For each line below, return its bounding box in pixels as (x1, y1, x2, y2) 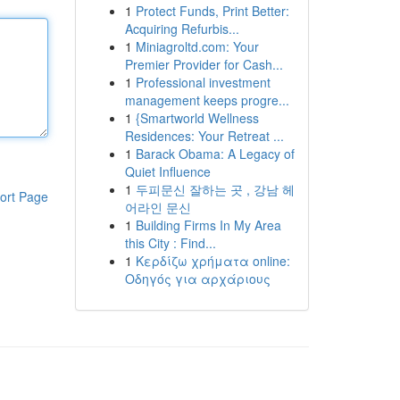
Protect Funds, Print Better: (135, 2, 289, 20)
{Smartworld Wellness (135, 109, 259, 127)
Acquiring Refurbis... (124, 20, 239, 37)
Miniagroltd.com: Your (135, 37, 259, 55)
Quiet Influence (124, 162, 211, 180)
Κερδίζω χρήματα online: (135, 252, 290, 270)
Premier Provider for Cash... (124, 55, 283, 73)
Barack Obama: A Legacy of (135, 145, 295, 162)
